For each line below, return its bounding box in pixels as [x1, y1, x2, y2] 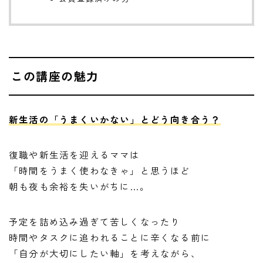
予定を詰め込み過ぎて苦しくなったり [9, 214, 181, 228]
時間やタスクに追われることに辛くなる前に [9, 230, 211, 244]
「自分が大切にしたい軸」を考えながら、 [9, 246, 201, 259]
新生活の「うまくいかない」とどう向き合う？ [9, 112, 221, 126]
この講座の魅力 [11, 67, 99, 85]
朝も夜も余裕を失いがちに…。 [9, 179, 150, 193]
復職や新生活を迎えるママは [9, 147, 140, 161]
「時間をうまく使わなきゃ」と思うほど [9, 163, 191, 177]
